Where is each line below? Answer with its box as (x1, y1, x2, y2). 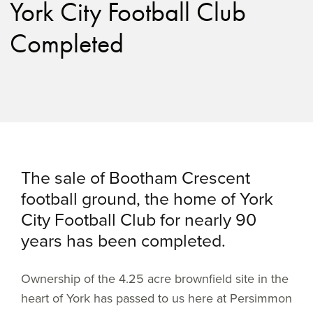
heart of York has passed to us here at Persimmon (21, 289, 292, 307)
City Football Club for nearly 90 (21, 207, 256, 233)
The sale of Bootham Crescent (21, 165, 250, 191)
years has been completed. (21, 228, 226, 254)
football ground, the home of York (21, 186, 273, 212)
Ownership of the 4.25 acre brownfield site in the (21, 270, 289, 288)
